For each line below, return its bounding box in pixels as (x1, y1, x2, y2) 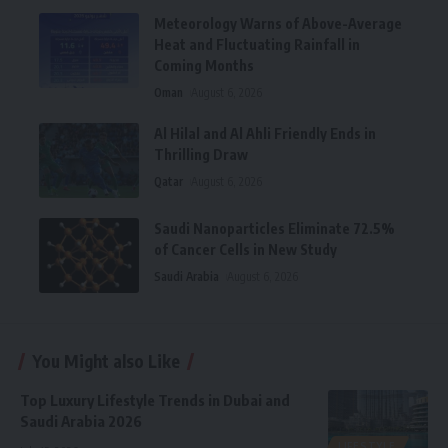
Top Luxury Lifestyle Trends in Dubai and (20, 390, 290, 409)
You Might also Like (32, 349, 180, 372)
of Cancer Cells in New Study (154, 240, 337, 258)
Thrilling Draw (154, 145, 248, 163)
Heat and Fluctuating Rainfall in (154, 35, 360, 53)
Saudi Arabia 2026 (20, 411, 142, 430)
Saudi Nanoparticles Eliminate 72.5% (154, 219, 395, 237)
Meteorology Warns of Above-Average (154, 14, 402, 32)
